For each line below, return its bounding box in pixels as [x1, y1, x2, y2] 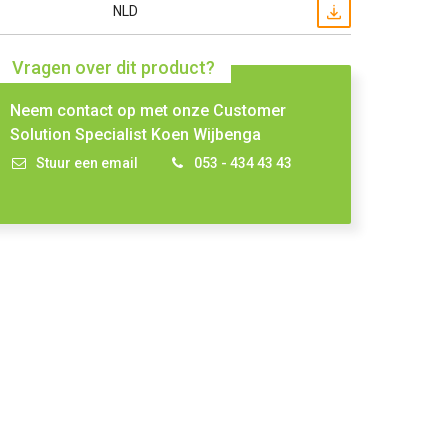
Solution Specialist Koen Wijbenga [10, 125, 262, 144]
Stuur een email [36, 155, 139, 171]
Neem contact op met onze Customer [10, 101, 287, 120]
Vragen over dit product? [12, 57, 216, 78]
